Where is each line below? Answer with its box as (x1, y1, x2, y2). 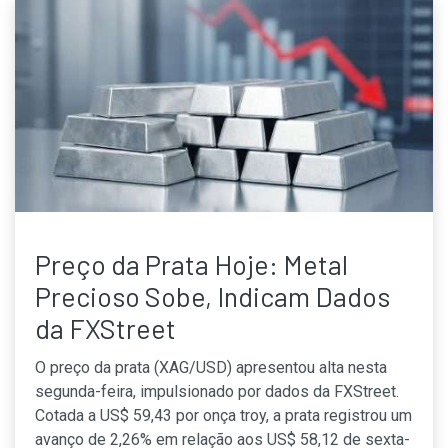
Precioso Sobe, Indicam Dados (35, 279, 390, 312)
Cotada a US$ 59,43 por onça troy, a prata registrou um (35, 405, 412, 425)
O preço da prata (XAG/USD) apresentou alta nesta (35, 357, 387, 377)
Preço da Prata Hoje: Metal (35, 247, 348, 280)
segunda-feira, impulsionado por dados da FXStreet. (35, 381, 399, 401)
